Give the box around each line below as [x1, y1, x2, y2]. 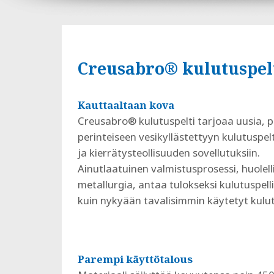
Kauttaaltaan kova [77, 97, 174, 112]
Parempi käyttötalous [77, 251, 193, 266]
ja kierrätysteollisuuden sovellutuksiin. [77, 145, 260, 160]
